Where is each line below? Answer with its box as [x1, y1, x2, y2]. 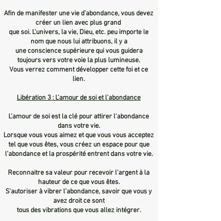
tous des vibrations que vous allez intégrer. [16, 206, 141, 215]
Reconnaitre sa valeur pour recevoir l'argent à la [8, 168, 149, 177]
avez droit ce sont [53, 196, 105, 205]
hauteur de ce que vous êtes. [37, 178, 120, 186]
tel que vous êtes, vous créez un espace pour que [8, 140, 149, 149]
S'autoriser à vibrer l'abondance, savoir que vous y [5, 187, 152, 196]
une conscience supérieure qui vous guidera [15, 46, 143, 55]
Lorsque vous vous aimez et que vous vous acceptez [3, 131, 154, 140]
